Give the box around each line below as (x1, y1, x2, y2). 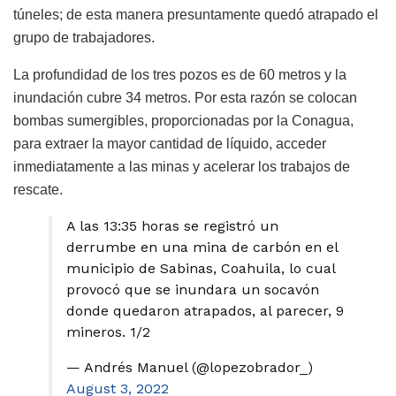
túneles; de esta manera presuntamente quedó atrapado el (13, 7, 378, 23)
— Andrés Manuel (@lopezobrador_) (66, 359, 313, 377)
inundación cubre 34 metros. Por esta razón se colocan (13, 90, 357, 106)
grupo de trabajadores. (13, 30, 155, 46)
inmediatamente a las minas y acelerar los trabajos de (13, 159, 350, 175)
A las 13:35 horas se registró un (66, 217, 278, 235)
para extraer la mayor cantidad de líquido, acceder (13, 136, 326, 152)
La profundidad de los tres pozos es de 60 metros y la (13, 67, 346, 83)
